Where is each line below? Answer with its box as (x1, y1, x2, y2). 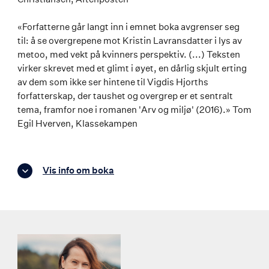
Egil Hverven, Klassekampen (17, 117, 138, 129)
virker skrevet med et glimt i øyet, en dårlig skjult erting (17, 62, 247, 74)
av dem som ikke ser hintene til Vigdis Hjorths (17, 76, 208, 88)
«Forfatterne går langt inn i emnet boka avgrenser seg (17, 20, 240, 32)
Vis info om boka (43, 165, 114, 177)
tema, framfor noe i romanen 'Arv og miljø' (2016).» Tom (17, 103, 252, 115)
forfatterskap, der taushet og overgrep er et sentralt (17, 89, 233, 101)
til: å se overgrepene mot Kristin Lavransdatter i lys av (17, 34, 242, 46)
